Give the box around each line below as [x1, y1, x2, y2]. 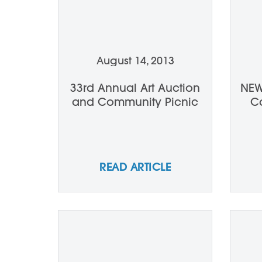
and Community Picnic [71, 95, 198, 109]
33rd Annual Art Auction [70, 81, 200, 95]
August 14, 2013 [96, 54, 174, 67]
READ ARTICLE [99, 160, 171, 174]
